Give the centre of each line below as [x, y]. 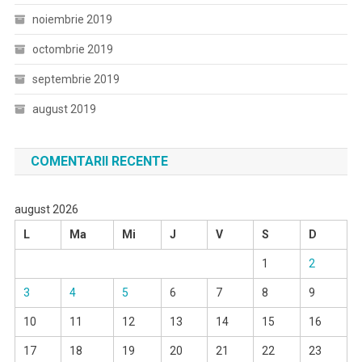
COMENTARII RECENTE [99, 162]
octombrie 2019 [72, 50]
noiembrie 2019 [72, 20]
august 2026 [46, 210]
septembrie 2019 [76, 80]
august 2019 [64, 109]
